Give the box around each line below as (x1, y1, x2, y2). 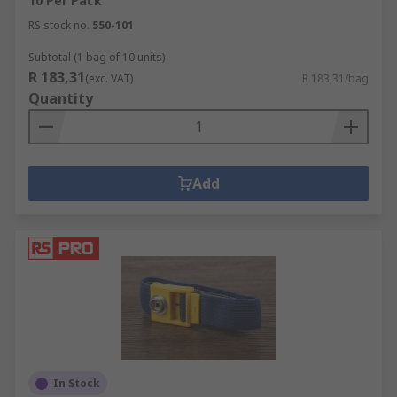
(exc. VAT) (85, 71, 133, 86)
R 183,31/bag (302, 71, 369, 86)
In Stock (53, 376, 100, 391)
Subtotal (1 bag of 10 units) (28, 50, 165, 65)
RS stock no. (28, 18, 90, 33)
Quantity (28, 89, 93, 108)
